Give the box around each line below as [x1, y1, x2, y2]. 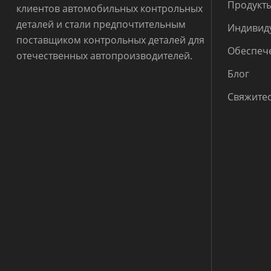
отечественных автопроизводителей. [16, 48, 192, 62]
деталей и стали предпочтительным [16, 17, 186, 31]
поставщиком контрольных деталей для [16, 33, 204, 47]
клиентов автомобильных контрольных [16, 1, 203, 15]
